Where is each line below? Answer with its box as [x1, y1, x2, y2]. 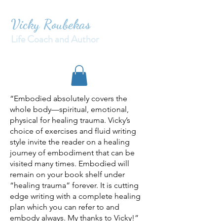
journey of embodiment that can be [10, 147, 135, 157]
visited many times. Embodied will [10, 158, 129, 168]
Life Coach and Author [11, 32, 99, 46]
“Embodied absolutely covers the [10, 93, 127, 103]
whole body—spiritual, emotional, [10, 104, 129, 114]
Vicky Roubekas [11, 16, 91, 33]
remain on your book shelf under [10, 169, 125, 179]
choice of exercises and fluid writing [10, 126, 136, 136]
